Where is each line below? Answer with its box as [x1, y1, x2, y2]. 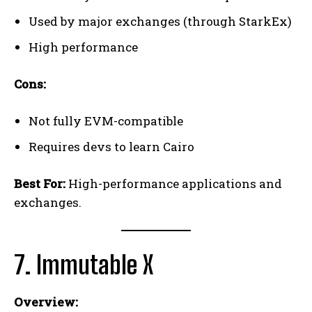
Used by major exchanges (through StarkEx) [29, 13, 292, 30]
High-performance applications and [65, 175, 282, 192]
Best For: [14, 175, 65, 192]
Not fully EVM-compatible [29, 113, 183, 130]
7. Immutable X [14, 250, 153, 281]
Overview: [14, 294, 78, 311]
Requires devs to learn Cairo [29, 139, 194, 155]
